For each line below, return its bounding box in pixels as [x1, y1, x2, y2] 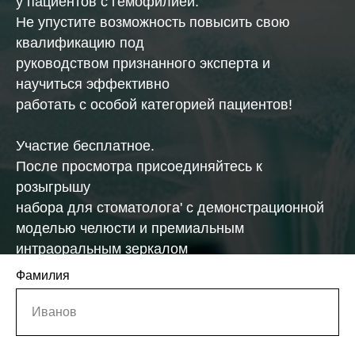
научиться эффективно [16, 76, 170, 92]
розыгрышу [16, 179, 90, 195]
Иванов [32, 305, 77, 319]
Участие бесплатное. [16, 138, 155, 154]
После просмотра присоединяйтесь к [16, 158, 262, 174]
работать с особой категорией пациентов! [16, 97, 292, 113]
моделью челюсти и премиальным [16, 220, 244, 236]
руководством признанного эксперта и [16, 55, 270, 71]
